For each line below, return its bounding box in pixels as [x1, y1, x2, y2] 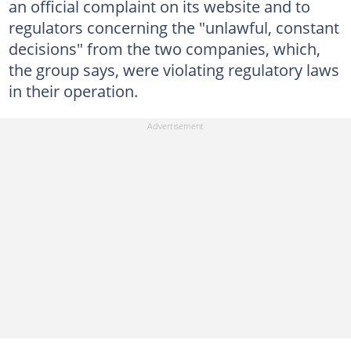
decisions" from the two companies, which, [8, 37, 320, 60]
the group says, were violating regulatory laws [8, 58, 339, 81]
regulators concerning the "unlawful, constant [8, 16, 339, 38]
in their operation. [8, 79, 138, 102]
